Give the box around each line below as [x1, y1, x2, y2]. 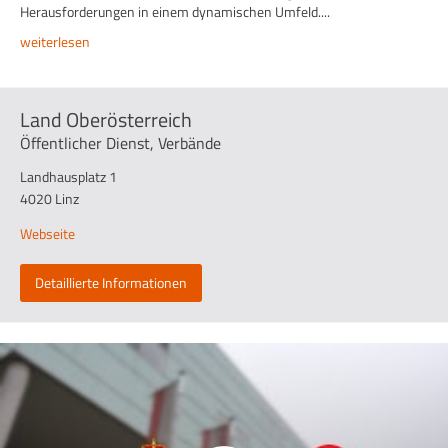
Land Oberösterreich [20, 103, 192, 135]
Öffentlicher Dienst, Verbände [20, 130, 221, 155]
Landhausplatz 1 [20, 165, 117, 187]
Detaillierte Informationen [35, 271, 187, 293]
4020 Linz [20, 187, 79, 209]
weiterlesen [20, 30, 90, 52]
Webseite [20, 222, 75, 244]
